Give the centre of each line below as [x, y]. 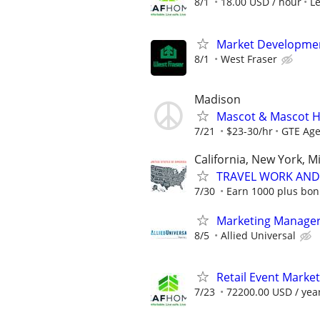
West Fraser [249, 59]
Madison [217, 99]
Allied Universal [258, 236]
